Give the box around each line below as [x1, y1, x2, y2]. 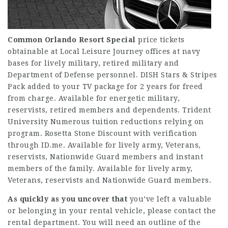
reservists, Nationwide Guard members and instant [8, 153, 203, 161]
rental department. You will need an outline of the [8, 218, 201, 226]
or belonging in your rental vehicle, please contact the [8, 207, 216, 215]
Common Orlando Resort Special [8, 36, 136, 44]
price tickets [135, 36, 185, 44]
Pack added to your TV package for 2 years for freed [8, 82, 203, 91]
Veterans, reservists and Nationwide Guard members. [8, 176, 211, 184]
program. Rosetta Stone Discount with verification [8, 129, 197, 137]
